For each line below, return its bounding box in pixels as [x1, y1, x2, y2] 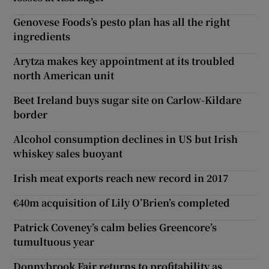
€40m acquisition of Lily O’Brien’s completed [13, 196, 231, 210]
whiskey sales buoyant [13, 147, 123, 161]
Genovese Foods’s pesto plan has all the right [13, 15, 231, 29]
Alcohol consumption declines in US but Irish [13, 132, 238, 147]
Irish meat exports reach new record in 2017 [13, 171, 229, 186]
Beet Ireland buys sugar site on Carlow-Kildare [13, 93, 242, 107]
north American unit [13, 68, 115, 83]
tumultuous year [13, 235, 95, 249]
